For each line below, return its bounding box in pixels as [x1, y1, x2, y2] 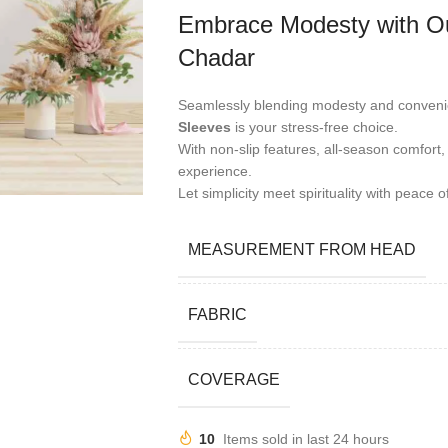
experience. [177, 163, 252, 180]
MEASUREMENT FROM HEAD [187, 241, 416, 259]
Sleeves [177, 119, 231, 136]
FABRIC [187, 306, 247, 324]
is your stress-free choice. [230, 119, 398, 136]
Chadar [177, 44, 255, 72]
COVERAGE [187, 371, 280, 389]
